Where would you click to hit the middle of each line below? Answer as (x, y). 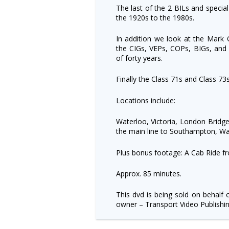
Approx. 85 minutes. (148, 173)
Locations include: (145, 100)
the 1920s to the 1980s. (155, 17)
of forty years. (139, 58)
